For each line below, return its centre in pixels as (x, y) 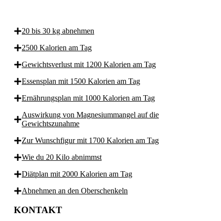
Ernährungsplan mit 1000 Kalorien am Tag (88, 98)
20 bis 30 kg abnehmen (58, 31)
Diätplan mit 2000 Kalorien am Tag (77, 174)
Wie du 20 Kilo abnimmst (62, 157)
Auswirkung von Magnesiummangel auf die (90, 115)
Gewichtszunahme (51, 124)
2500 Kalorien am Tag (57, 48)
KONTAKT (38, 210)
